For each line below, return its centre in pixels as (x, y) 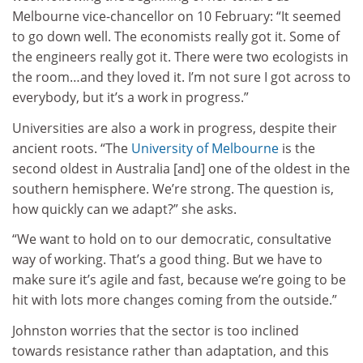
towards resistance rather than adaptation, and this (171, 350)
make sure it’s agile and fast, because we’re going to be (179, 280)
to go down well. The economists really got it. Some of (176, 37)
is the (297, 148)
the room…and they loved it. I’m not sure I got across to (181, 77)
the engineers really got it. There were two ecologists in (180, 57)
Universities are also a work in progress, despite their (175, 128)
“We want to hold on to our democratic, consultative (172, 239)
